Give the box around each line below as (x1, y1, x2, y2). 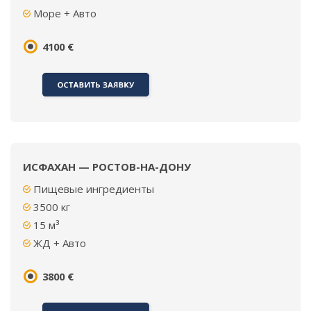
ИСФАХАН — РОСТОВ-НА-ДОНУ (23, 160, 191, 174)
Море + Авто (33, 6, 96, 20)
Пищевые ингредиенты (33, 182, 154, 196)
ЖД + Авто (33, 236, 86, 250)
